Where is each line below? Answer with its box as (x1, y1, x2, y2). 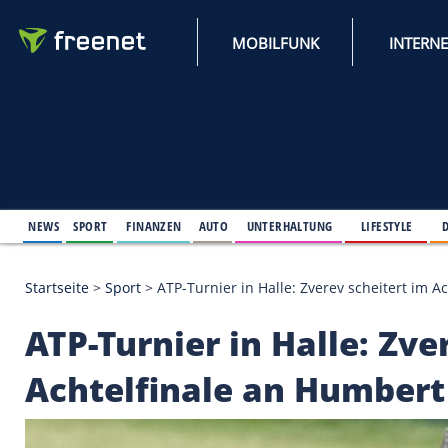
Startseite (29, 334, 108, 358)
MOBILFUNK (279, 39, 385, 64)
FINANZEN (152, 260, 219, 283)
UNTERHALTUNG (297, 260, 401, 283)
